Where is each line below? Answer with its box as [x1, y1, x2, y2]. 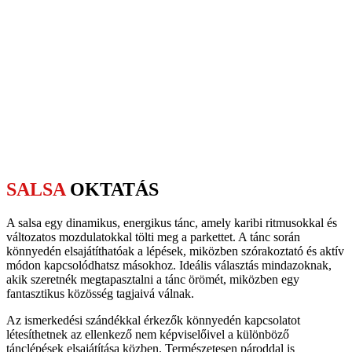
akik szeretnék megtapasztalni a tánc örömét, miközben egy [6, 273, 299, 287]
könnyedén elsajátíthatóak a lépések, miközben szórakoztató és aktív [6, 244, 344, 258]
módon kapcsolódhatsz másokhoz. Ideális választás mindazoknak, [6, 258, 332, 273]
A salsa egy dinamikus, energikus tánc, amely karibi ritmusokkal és [6, 216, 337, 230]
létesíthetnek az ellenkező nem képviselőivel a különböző [6, 328, 289, 342]
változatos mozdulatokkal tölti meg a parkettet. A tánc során [6, 230, 300, 244]
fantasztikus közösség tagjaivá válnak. [6, 287, 194, 301]
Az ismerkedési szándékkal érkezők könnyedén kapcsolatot [6, 313, 300, 328]
